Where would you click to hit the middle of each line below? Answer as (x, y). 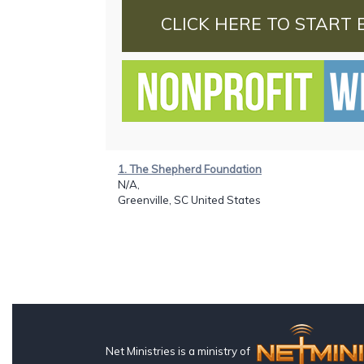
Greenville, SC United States (189, 199)
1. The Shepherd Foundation (190, 169)
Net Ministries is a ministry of (179, 351)
